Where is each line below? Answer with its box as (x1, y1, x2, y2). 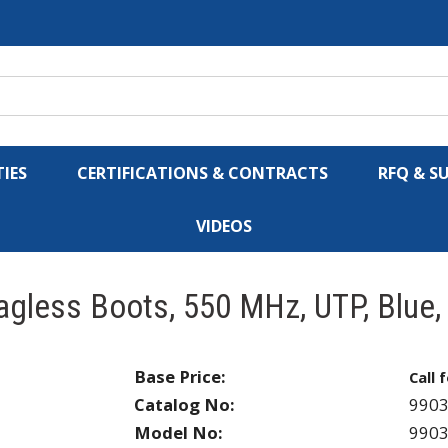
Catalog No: (134, 392, 235, 416)
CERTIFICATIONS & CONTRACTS (77, 162, 328, 184)
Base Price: (134, 364, 226, 388)
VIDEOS (196, 215, 252, 237)
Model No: (134, 420, 223, 444)
